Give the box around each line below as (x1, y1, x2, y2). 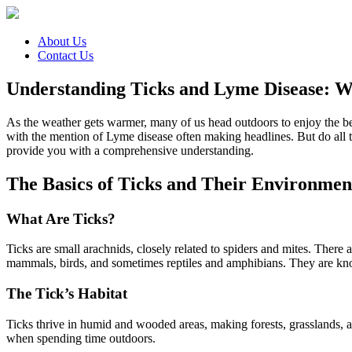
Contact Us (38, 49, 93, 62)
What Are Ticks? (6, 210, 115, 227)
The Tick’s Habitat (6, 285, 127, 302)
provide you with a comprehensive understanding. (6, 143, 254, 157)
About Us (38, 35, 86, 48)
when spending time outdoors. (6, 331, 156, 345)
